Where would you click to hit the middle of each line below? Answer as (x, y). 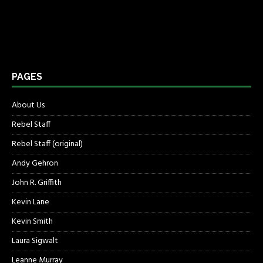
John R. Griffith (37, 183)
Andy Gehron (35, 164)
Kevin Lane (31, 203)
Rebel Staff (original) (47, 144)
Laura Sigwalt (35, 241)
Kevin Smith (32, 222)
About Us (28, 106)
